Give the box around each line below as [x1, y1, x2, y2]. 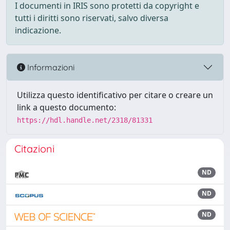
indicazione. [15, 25, 61, 36]
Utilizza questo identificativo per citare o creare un [17, 89, 213, 101]
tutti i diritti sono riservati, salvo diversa [15, 12, 168, 24]
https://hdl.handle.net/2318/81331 [17, 116, 152, 124]
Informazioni [25, 62, 74, 72]
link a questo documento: [17, 102, 116, 113]
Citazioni [14, 142, 54, 155]
